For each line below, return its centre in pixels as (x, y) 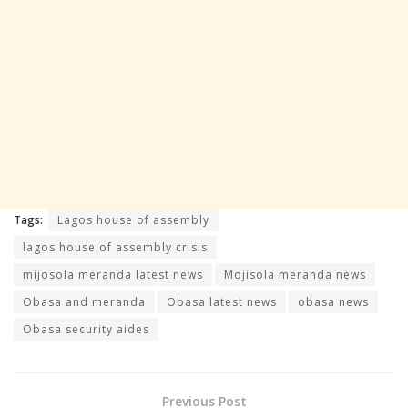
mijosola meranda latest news (113, 274)
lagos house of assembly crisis (115, 247)
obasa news (333, 301)
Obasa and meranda (84, 301)
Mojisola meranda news (295, 274)
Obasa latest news (222, 301)
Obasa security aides (86, 329)
